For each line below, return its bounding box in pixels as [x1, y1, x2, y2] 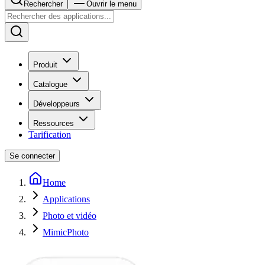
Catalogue [33, 80, 67, 89]
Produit [33, 60, 57, 69]
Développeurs [33, 99, 80, 108]
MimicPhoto [43, 227, 89, 237]
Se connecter [9, 151, 55, 160]
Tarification [28, 130, 71, 140]
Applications [43, 194, 90, 204]
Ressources [33, 119, 74, 128]
